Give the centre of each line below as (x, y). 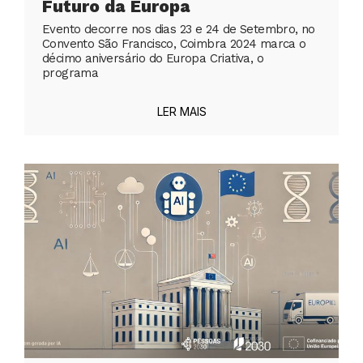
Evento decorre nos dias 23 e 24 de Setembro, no (179, 30)
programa (70, 73)
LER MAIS (181, 112)
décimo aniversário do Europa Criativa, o (153, 59)
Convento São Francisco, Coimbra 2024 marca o (174, 44)
